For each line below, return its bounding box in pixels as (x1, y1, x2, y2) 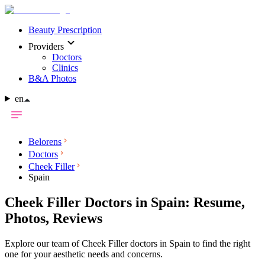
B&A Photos (28, 73, 76, 83)
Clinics (52, 63, 78, 73)
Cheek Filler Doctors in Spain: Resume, (5, 194, 245, 210)
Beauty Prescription (28, 25, 102, 35)
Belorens (28, 137, 62, 147)
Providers (28, 41, 64, 51)
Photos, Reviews (5, 210, 102, 226)
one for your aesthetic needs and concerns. (5, 248, 163, 259)
